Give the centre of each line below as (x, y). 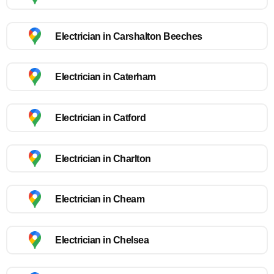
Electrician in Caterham (106, 77)
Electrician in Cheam (100, 199)
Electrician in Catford (100, 117)
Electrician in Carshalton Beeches (129, 36)
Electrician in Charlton (103, 158)
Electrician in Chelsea (102, 240)
